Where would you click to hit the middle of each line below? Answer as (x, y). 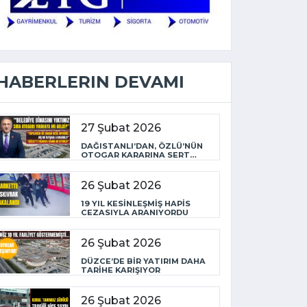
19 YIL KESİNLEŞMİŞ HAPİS (136, 203)
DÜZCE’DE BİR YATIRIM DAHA (143, 261)
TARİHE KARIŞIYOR (121, 270)
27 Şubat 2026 (121, 127)
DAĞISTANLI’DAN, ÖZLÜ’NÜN (142, 146)
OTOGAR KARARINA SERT (135, 155)
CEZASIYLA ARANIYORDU (135, 212)
